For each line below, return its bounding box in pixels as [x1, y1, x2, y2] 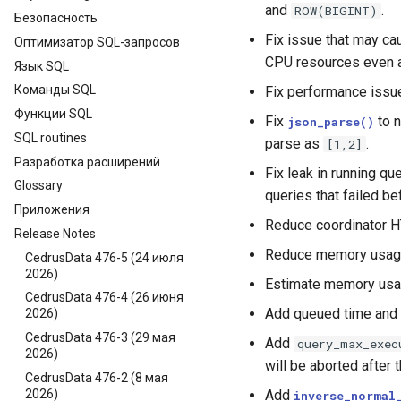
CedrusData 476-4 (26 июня [25, 290, 183, 305]
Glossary [14, 178, 63, 193]
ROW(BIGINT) [294, 3, 379, 19]
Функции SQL [14, 107, 92, 121]
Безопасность [14, 11, 98, 25]
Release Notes [14, 226, 96, 241]
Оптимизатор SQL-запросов [14, 34, 180, 49]
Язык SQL [14, 58, 69, 73]
